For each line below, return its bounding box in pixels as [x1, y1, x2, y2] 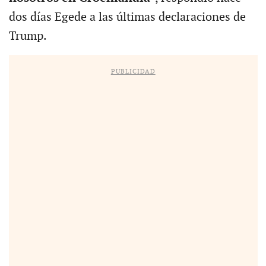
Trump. [8, 29, 47, 44]
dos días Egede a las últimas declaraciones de [8, 10, 246, 25]
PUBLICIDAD [110, 68, 156, 76]
